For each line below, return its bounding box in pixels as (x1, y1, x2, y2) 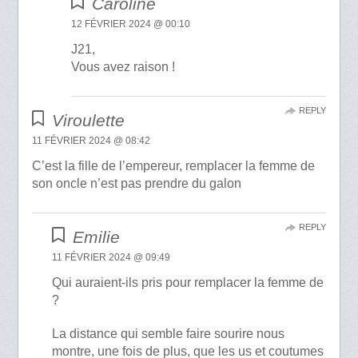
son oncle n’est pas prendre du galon (31, 177, 241, 191)
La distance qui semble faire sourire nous (52, 326, 285, 340)
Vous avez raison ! (71, 60, 176, 74)
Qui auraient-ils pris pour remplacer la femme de (52, 276, 324, 290)
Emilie (72, 228, 120, 247)
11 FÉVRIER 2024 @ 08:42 (31, 135, 150, 147)
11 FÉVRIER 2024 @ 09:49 (52, 252, 171, 264)
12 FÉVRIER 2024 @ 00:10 (71, 18, 191, 30)
